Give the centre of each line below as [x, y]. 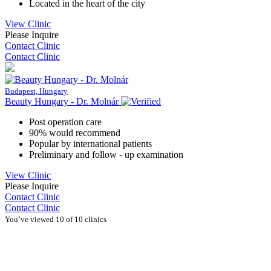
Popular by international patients [90, 144]
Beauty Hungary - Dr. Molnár [63, 101]
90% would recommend [75, 133]
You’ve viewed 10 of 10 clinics [56, 219]
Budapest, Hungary [36, 91]
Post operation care [65, 122]
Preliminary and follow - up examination [106, 155]
